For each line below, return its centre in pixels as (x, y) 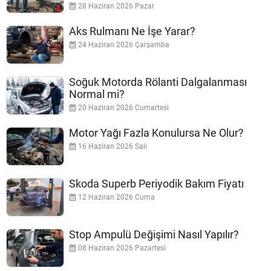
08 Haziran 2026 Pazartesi (121, 248)
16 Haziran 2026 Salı (112, 147)
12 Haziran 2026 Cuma (116, 198)
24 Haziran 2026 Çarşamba (123, 45)
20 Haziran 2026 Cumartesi (122, 108)
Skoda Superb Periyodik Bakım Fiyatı (156, 184)
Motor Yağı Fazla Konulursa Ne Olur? (156, 133)
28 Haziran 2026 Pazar (115, 6)
